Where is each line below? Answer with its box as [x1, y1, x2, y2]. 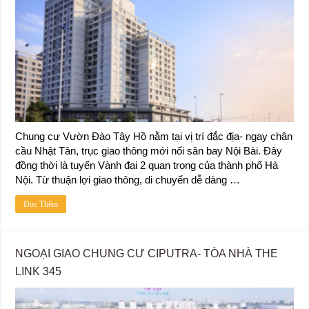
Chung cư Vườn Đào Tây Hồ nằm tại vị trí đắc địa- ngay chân [15, 130, 293, 143]
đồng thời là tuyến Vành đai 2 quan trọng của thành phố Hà [15, 159, 279, 172]
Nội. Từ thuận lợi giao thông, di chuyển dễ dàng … [15, 174, 241, 186]
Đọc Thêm [23, 199, 59, 210]
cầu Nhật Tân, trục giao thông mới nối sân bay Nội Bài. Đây [15, 145, 283, 157]
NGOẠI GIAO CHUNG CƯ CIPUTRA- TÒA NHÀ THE [15, 248, 279, 260]
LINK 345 [15, 266, 62, 278]
